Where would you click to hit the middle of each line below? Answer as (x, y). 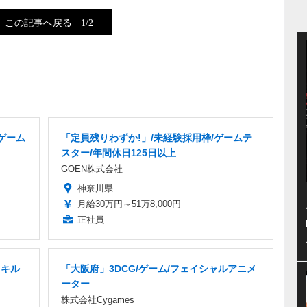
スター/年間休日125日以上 (119, 152)
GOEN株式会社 (92, 169)
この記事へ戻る (40, 22)
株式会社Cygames (98, 299)
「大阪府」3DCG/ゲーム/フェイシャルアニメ (159, 268)
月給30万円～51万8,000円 (129, 204)
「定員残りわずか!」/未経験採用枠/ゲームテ (157, 137)
